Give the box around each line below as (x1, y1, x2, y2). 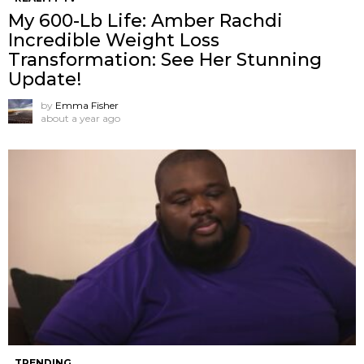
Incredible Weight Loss (8, 28, 219, 51)
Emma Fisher (55, 98, 119, 111)
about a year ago (41, 111, 120, 124)
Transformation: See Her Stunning (8, 48, 322, 71)
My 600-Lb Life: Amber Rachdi (8, 9, 283, 32)
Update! (8, 67, 81, 90)
